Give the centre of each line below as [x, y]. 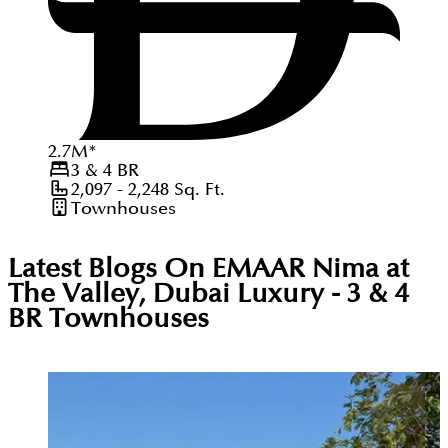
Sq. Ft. [196, 189]
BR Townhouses [108, 319]
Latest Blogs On [110, 269]
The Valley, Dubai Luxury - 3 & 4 [208, 294]
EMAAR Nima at [310, 269]
